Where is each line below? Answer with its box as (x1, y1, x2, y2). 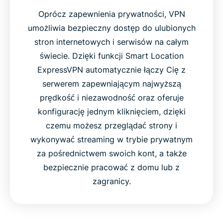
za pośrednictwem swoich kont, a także (36, 148, 187, 158)
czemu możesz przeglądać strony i (46, 120, 177, 130)
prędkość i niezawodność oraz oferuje (39, 92, 184, 103)
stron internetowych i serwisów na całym (34, 36, 189, 47)
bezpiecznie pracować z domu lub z (43, 162, 180, 172)
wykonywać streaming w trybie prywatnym (30, 134, 193, 144)
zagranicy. (92, 176, 131, 186)
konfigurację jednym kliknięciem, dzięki (37, 106, 186, 116)
